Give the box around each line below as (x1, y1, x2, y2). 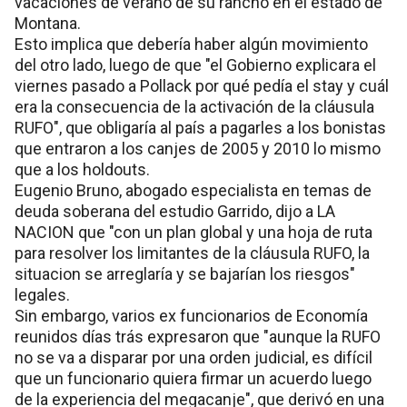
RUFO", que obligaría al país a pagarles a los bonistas (15, 118, 386, 138)
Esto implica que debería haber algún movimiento (15, 35, 368, 55)
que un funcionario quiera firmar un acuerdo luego (15, 369, 372, 389)
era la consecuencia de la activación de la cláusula (15, 97, 374, 117)
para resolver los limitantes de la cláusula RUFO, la (15, 243, 370, 263)
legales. (15, 285, 70, 305)
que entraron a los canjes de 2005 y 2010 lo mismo (15, 139, 381, 159)
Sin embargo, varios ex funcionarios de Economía (15, 306, 368, 326)
